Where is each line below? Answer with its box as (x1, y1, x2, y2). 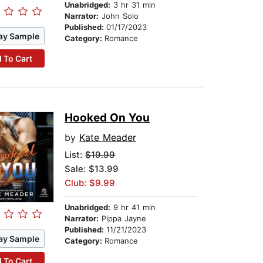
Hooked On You (65, 111, 150, 125)
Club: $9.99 (65, 177, 116, 189)
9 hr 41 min (110, 203, 156, 213)
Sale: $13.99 (65, 163, 119, 175)
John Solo (99, 11, 139, 21)
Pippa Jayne (99, 214, 147, 224)
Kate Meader (79, 131, 137, 144)
